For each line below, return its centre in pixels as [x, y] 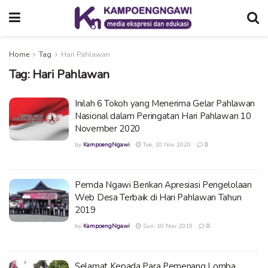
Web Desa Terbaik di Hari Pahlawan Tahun [158, 197]
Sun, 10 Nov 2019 [167, 226]
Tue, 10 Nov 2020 [166, 145]
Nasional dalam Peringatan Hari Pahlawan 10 [163, 116]
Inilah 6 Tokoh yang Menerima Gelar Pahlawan [165, 103]
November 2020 [108, 129]
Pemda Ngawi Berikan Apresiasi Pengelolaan [163, 185]
